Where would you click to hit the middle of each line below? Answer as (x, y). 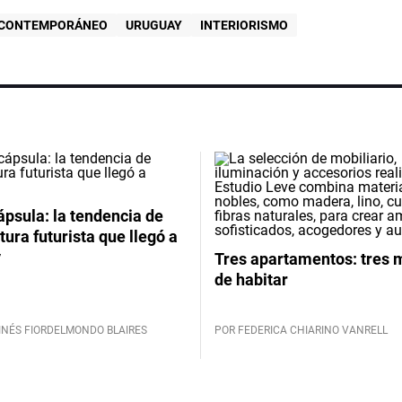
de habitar (251, 279)
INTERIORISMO (244, 25)
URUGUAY (153, 25)
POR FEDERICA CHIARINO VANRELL (301, 330)
